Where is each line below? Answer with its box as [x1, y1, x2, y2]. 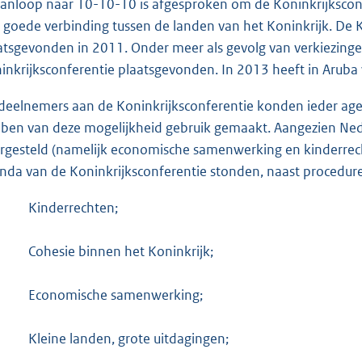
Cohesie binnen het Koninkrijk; [28, 242, 213, 260]
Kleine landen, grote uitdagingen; [28, 329, 229, 347]
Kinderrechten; [28, 198, 118, 217]
